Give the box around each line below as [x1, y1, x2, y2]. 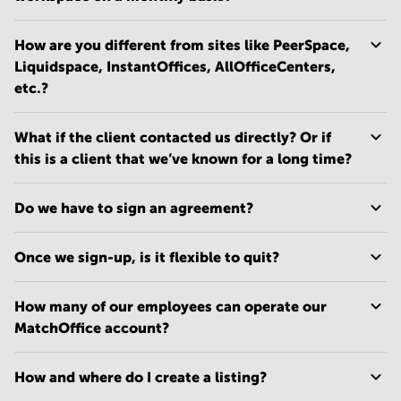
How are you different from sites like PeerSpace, [14, 37, 350, 54]
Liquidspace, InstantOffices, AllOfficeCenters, [14, 58, 336, 75]
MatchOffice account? [14, 320, 169, 337]
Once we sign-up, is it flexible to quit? [14, 249, 279, 266]
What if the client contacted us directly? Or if [14, 129, 331, 146]
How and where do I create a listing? [14, 369, 267, 386]
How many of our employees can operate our [14, 298, 327, 315]
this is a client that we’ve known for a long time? [14, 150, 352, 167]
